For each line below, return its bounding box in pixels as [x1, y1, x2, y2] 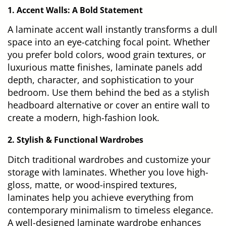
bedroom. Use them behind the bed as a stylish [8, 86, 209, 99]
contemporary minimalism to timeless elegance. [8, 204, 213, 216]
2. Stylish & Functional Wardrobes [8, 134, 143, 146]
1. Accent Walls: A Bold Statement [8, 4, 143, 16]
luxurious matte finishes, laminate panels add [8, 61, 202, 74]
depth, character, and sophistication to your [8, 74, 194, 86]
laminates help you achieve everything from [8, 191, 194, 204]
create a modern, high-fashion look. [8, 111, 159, 124]
